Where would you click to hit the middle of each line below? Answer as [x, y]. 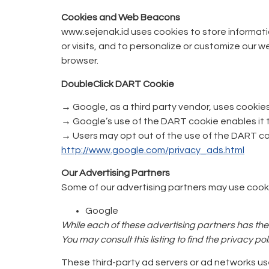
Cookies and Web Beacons [121, 18]
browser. [80, 61]
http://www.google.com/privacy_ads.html [153, 150]
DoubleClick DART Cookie [118, 84]
